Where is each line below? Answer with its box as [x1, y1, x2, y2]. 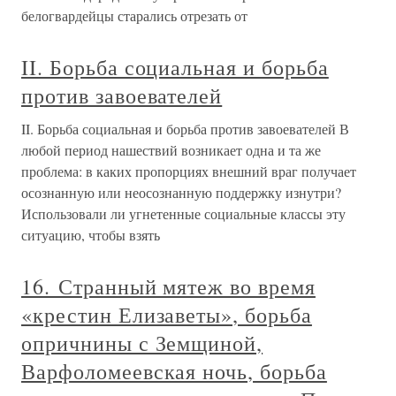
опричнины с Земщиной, [21, 329, 263, 357]
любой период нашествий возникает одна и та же [21, 141, 321, 159]
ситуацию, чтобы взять [21, 225, 160, 244]
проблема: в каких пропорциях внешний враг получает [21, 162, 356, 180]
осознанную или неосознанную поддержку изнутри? [21, 183, 341, 202]
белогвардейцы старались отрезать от [21, 6, 247, 25]
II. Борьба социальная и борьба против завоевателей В [21, 119, 349, 138]
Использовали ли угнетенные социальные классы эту [21, 204, 346, 223]
